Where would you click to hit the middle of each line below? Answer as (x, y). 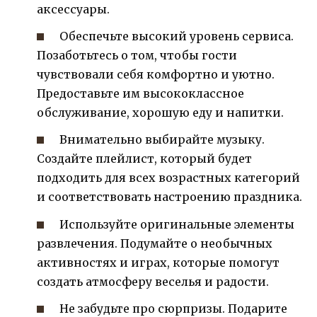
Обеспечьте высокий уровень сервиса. (177, 36)
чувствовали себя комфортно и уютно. (156, 75)
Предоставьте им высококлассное (140, 94)
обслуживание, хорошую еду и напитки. (160, 113)
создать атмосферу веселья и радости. (153, 281)
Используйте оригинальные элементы (177, 224)
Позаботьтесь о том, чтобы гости (137, 56)
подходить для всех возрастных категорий (168, 178)
